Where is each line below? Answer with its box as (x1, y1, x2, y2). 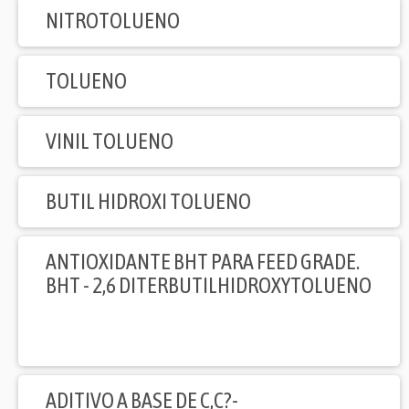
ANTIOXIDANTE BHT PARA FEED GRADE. (46, 249, 360, 275)
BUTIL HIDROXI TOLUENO (46, 189, 251, 215)
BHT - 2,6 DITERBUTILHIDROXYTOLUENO (46, 273, 372, 299)
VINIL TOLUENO (46, 129, 173, 154)
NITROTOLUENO (46, 8, 180, 34)
